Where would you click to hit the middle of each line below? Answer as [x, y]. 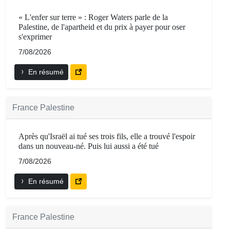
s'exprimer [35, 36]
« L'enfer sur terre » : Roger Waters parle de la [93, 17]
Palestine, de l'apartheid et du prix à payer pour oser [102, 27]
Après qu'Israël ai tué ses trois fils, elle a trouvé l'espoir [107, 136]
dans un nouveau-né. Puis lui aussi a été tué [89, 146]
